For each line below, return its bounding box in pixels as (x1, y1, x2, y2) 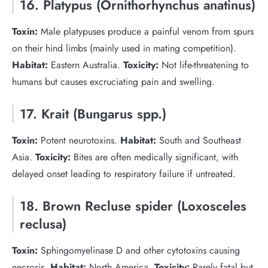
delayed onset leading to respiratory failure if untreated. (12, 167, 236, 181)
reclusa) (20, 214, 66, 233)
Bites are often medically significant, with (71, 150, 238, 164)
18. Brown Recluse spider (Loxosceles (20, 196, 246, 215)
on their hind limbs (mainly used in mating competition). (12, 41, 236, 55)
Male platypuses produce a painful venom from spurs (38, 25, 254, 38)
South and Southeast (156, 133, 241, 147)
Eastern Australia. (48, 58, 123, 72)
